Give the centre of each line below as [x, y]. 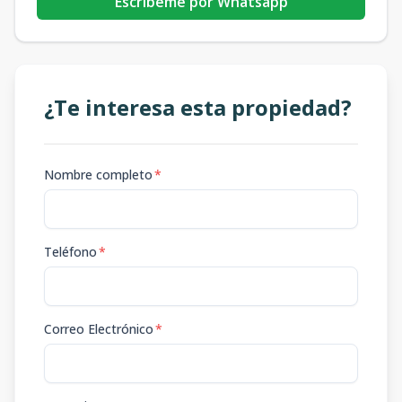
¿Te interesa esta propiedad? [198, 107]
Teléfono [70, 252]
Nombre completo [98, 175]
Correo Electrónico [99, 329]
